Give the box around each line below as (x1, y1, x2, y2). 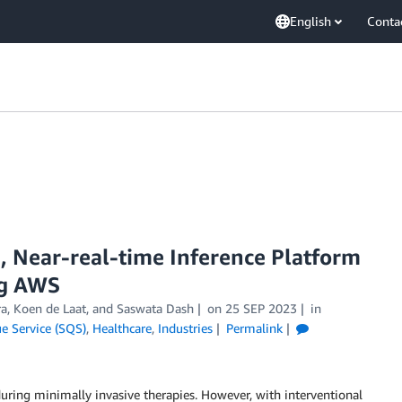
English (290, 13, 331, 29)
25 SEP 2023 (224, 301, 297, 316)
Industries (158, 320, 213, 336)
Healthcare (92, 320, 152, 336)
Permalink (225, 320, 283, 336)
